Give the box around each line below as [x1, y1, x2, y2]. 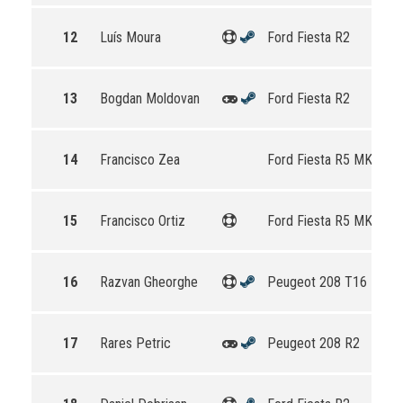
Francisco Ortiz [100, 212, 185, 229]
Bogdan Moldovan [100, 90, 200, 107]
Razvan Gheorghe [100, 273, 198, 291]
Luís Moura [100, 29, 161, 46]
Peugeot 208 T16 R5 [267, 273, 386, 291]
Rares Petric [100, 335, 171, 352]
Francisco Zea [100, 151, 180, 168]
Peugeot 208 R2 [267, 335, 360, 352]
